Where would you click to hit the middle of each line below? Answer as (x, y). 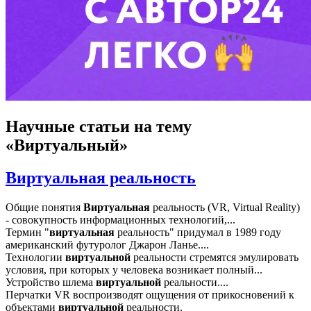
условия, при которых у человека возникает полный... (134, 269)
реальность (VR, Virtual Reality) (225, 207)
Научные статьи (68, 126)
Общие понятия (44, 207)
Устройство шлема (51, 282)
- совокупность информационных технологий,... (120, 219)
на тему (161, 126)
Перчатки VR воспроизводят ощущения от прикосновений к (150, 294)
